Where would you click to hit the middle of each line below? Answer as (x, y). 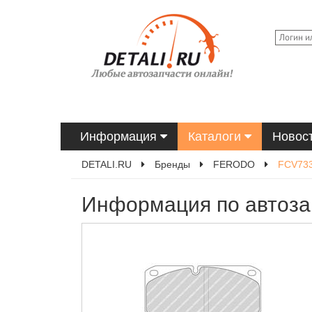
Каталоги (216, 136)
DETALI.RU (107, 164)
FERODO (234, 164)
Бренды (172, 164)
